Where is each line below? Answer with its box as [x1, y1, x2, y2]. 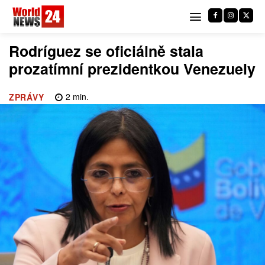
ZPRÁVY [9, 91, 44, 104]
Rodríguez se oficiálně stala [9, 40, 203, 62]
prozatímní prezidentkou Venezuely [9, 58, 256, 79]
